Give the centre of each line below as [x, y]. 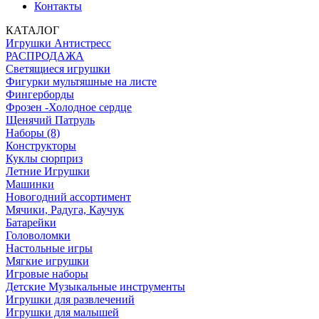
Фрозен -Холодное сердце [69, 107]
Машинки [30, 184]
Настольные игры [49, 248]
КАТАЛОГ [32, 30]
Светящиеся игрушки [58, 69]
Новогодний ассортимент [68, 197]
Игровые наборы [47, 274]
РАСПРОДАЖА [45, 56]
